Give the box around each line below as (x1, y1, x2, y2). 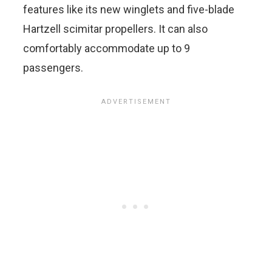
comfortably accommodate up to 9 (23, 42, 190, 55)
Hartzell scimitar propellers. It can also (23, 22, 208, 36)
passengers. (23, 61, 83, 75)
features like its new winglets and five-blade (23, 3, 234, 16)
